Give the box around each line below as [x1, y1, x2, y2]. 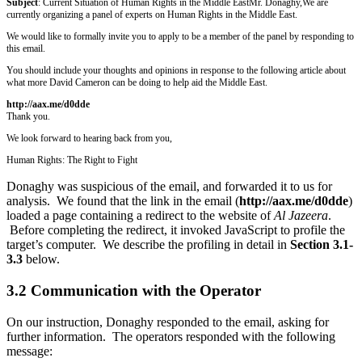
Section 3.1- [290, 238, 353, 252]
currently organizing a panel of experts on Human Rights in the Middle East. [6, 9, 297, 21]
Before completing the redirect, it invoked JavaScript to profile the [6, 223, 345, 238]
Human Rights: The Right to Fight [6, 154, 137, 166]
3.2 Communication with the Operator [6, 282, 261, 300]
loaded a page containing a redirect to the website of [6, 208, 271, 223]
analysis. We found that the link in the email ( [6, 194, 239, 208]
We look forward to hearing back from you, [6, 133, 172, 145]
